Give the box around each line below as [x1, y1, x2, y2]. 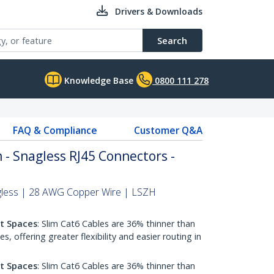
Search [157, 34, 187, 46]
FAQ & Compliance [12, 124, 97, 137]
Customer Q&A [133, 124, 202, 137]
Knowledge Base [62, 75, 133, 86]
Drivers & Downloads [115, 6, 202, 17]
